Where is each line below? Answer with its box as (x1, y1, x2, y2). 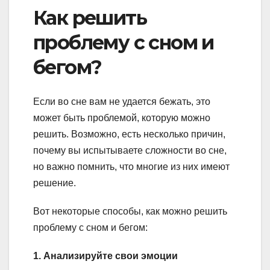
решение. (33, 177, 76, 188)
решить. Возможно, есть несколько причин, (33, 128, 225, 139)
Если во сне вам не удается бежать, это (33, 96, 210, 107)
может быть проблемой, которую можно (33, 112, 210, 123)
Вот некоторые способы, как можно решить (33, 206, 227, 216)
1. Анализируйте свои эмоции (33, 250, 178, 261)
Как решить (33, 6, 146, 30)
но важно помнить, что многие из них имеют (33, 161, 230, 172)
